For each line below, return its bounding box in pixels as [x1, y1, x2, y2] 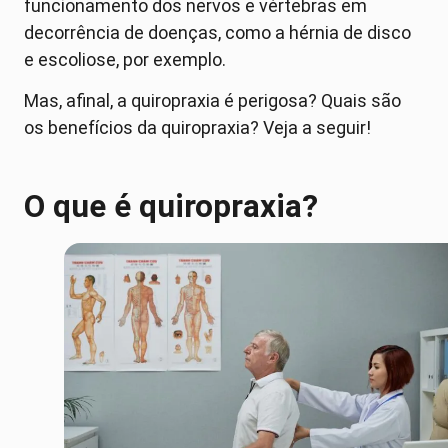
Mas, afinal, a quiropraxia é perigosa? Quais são [24, 90, 401, 112]
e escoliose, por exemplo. [24, 48, 230, 70]
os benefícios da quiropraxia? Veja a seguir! [24, 117, 371, 139]
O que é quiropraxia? [24, 188, 318, 226]
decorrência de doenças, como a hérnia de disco [24, 21, 411, 43]
